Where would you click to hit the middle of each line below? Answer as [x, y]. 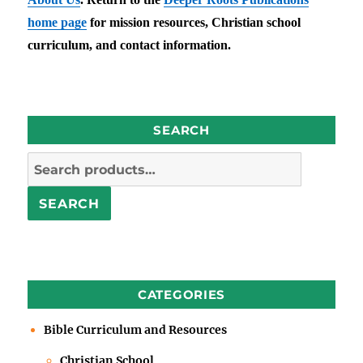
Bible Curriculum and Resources [136, 329]
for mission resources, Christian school [194, 22]
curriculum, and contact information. [130, 45]
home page [58, 22]
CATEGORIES [181, 294]
